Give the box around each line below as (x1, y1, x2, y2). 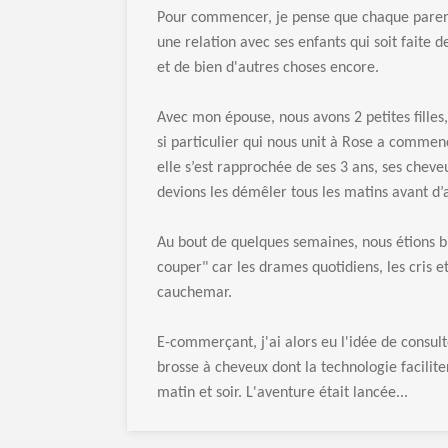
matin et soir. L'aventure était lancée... (157, 385, 408, 401)
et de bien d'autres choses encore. (157, 60, 379, 76)
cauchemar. (157, 285, 232, 301)
